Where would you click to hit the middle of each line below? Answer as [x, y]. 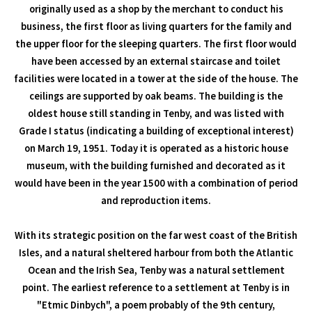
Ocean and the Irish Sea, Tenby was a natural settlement [156, 271]
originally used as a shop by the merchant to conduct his [156, 9]
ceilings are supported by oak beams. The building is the [156, 96]
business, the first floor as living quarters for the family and [156, 27]
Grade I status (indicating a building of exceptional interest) [156, 131]
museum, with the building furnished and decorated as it [156, 166]
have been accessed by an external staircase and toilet [156, 62]
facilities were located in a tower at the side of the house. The [156, 79]
